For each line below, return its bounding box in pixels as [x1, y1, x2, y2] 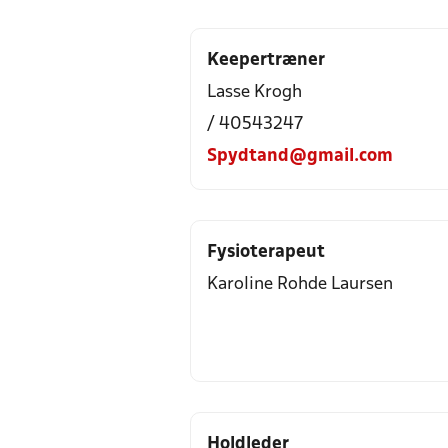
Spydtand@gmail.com [207, 148, 393, 165]
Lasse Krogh [207, 84, 302, 101]
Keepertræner [207, 52, 325, 69]
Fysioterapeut [207, 244, 325, 261]
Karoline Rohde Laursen [207, 276, 393, 293]
